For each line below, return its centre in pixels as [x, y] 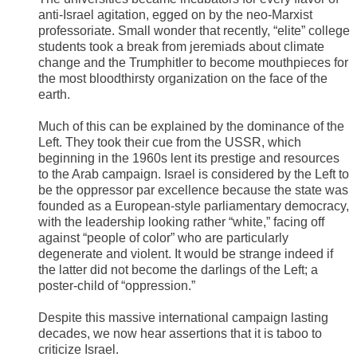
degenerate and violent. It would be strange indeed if [186, 254]
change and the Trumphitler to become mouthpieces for [193, 63]
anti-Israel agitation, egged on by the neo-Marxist [175, 15]
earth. [54, 95]
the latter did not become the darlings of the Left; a [178, 270]
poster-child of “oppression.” [117, 286]
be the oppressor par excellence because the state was [193, 190]
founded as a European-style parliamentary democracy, [194, 206]
